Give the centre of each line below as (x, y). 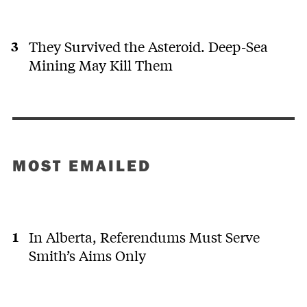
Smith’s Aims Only (87, 255)
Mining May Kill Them (100, 65)
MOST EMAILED (82, 165)
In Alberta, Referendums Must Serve (144, 236)
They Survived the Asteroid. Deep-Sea (148, 47)
